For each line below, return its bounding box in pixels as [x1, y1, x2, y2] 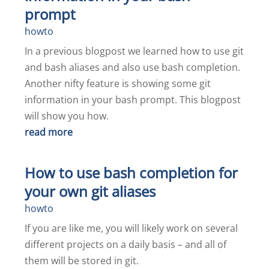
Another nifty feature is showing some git [25, 77, 211, 90]
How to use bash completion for [25, 163, 238, 183]
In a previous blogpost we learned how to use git [25, 44, 244, 58]
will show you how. [25, 109, 109, 122]
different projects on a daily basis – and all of [25, 238, 227, 251]
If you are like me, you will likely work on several [25, 222, 238, 235]
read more [25, 125, 73, 139]
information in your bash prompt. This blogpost [25, 93, 241, 106]
